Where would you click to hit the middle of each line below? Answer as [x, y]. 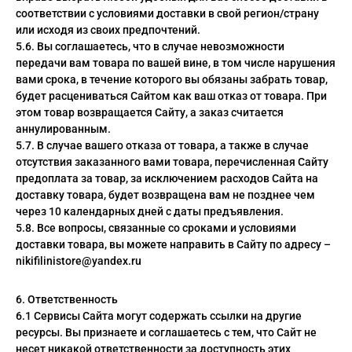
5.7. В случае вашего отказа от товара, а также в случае [162, 145]
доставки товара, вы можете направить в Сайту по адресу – [173, 244]
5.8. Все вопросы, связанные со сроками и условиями [156, 228]
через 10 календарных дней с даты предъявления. [150, 211]
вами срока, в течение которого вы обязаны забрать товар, [172, 79]
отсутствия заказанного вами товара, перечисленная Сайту [172, 162]
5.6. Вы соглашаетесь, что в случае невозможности [150, 46]
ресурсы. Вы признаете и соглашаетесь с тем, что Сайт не [166, 332]
